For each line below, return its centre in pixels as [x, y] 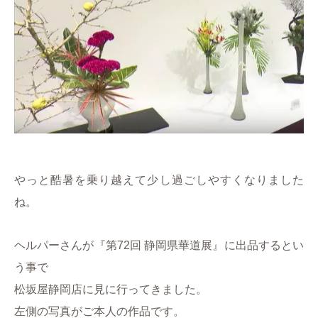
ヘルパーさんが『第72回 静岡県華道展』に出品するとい [159, 246]
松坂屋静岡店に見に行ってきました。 [111, 290]
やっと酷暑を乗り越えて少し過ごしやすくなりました [159, 180]
